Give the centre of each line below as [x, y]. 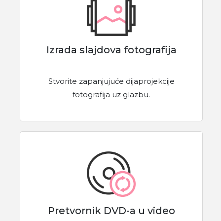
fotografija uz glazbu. [111, 94]
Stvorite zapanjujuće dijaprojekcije [111, 81]
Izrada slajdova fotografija [111, 50]
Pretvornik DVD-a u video [111, 211]
